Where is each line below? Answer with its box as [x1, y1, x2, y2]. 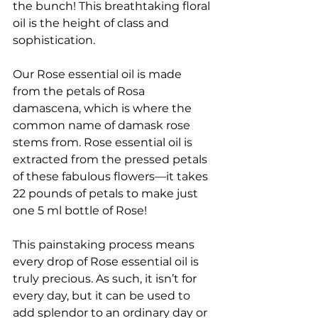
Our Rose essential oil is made [13, 67, 185, 81]
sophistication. [13, 33, 98, 47]
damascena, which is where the [13, 101, 194, 115]
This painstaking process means [13, 237, 197, 251]
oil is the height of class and [13, 16, 172, 30]
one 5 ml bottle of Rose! [13, 203, 150, 217]
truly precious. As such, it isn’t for [13, 271, 199, 285]
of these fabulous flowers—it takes [13, 169, 211, 183]
